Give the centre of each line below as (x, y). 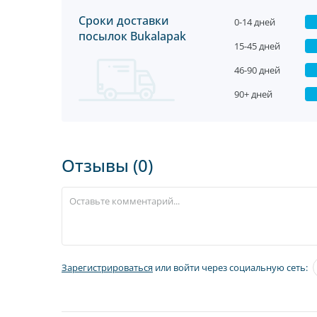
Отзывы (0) (107, 165)
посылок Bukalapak (132, 36)
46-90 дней (257, 70)
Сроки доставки (124, 21)
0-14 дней (255, 22)
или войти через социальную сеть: (230, 267)
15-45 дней (257, 46)
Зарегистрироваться (107, 267)
